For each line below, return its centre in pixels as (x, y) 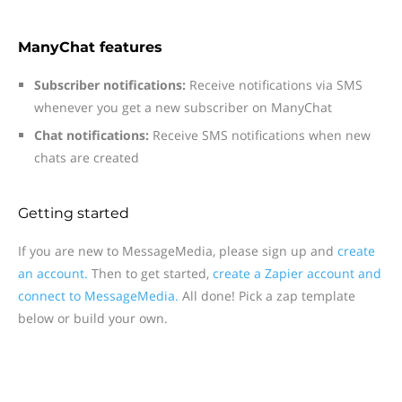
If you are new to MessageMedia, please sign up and (178, 251)
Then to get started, (150, 273)
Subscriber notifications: (110, 85)
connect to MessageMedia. (98, 296)
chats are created (87, 157)
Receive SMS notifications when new (260, 135)
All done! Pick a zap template (267, 296)
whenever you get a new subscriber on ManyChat (183, 107)
